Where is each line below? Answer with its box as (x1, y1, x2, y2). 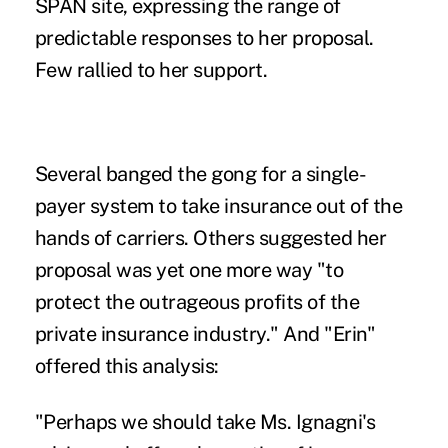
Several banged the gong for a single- (34, 162, 367, 187)
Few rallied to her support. (34, 58, 268, 83)
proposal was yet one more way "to (34, 258, 344, 283)
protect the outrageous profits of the (34, 290, 360, 315)
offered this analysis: (34, 354, 219, 379)
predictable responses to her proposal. (34, 26, 374, 51)
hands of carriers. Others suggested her (34, 226, 387, 251)
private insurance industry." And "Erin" (34, 322, 376, 347)
